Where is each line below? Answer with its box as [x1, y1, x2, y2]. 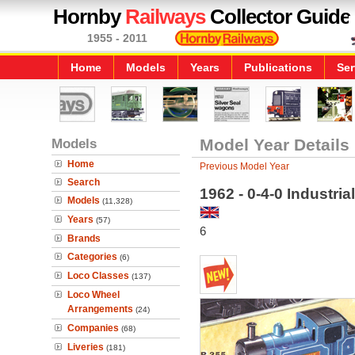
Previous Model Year [199, 161, 289, 172]
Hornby [53, 5, 125, 29]
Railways [125, 5, 205, 29]
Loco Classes [67, 270, 129, 281]
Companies [67, 323, 119, 334]
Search [67, 177, 100, 188]
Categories [67, 251, 117, 262]
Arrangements [67, 303, 133, 315]
